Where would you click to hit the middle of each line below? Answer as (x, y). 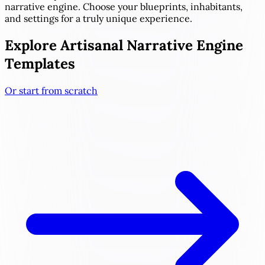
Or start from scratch (51, 90)
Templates (40, 63)
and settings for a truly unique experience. (98, 18)
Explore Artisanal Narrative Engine (124, 45)
